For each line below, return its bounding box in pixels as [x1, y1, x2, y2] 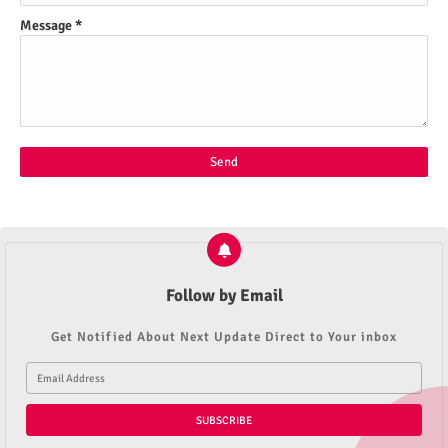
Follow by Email [165, 285, 283, 307]
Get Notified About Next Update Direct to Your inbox [51, 329, 397, 346]
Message [20, 17, 75, 35]
